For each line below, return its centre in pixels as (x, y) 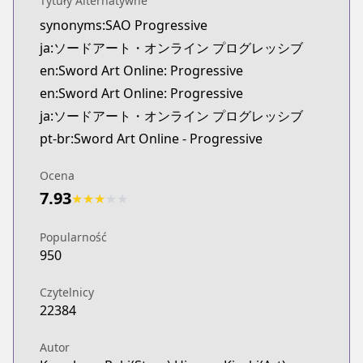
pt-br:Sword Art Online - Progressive (151, 139)
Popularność (73, 237)
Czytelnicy (67, 292)
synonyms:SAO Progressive (124, 25)
